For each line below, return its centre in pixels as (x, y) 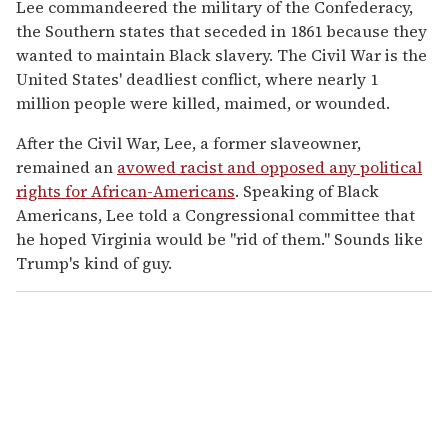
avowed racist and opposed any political (269, 166)
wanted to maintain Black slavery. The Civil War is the (221, 54)
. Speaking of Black (307, 190)
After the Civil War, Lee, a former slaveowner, (188, 142)
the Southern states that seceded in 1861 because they (221, 30)
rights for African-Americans (125, 190)
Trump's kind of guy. (94, 262)
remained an (66, 166)
